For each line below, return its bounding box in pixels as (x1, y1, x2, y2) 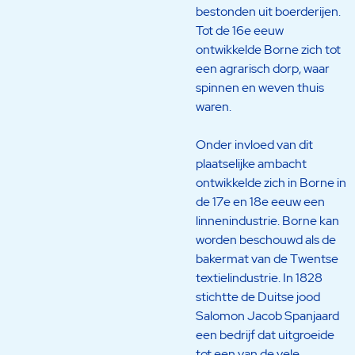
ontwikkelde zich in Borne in (195, 174, 346, 191)
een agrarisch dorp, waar (195, 59, 330, 77)
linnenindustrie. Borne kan (195, 212, 339, 229)
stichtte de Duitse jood (195, 288, 320, 305)
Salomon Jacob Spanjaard (195, 307, 339, 324)
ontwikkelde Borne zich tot (195, 40, 341, 58)
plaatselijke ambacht (195, 155, 307, 172)
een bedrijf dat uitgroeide (195, 326, 334, 343)
